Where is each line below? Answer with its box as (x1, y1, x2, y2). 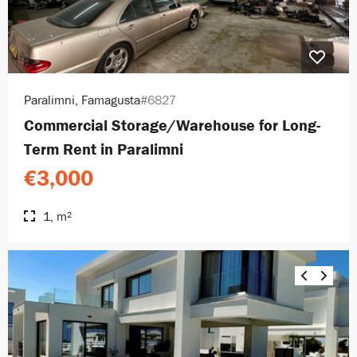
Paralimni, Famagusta (24, 91, 140, 108)
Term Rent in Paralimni (24, 138, 183, 159)
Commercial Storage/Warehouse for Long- (24, 114, 320, 135)
